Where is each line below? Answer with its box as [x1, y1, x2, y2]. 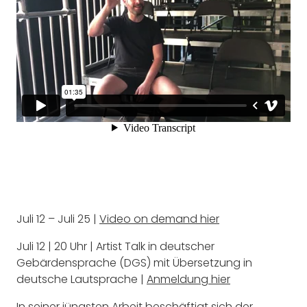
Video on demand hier [99, 210, 219, 227]
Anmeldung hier [147, 271, 230, 287]
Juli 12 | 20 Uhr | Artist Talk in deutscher [16, 238, 214, 254]
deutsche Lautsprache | [16, 271, 147, 287]
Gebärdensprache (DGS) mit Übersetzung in [16, 254, 252, 271]
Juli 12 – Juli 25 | [16, 210, 99, 227]
